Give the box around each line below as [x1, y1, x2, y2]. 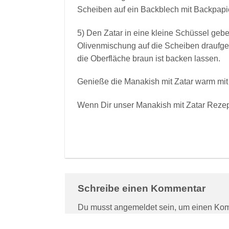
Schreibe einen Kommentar [78, 182, 208, 194]
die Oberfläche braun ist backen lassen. [77, 54, 220, 63]
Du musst [78, 203, 114, 212]
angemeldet [114, 203, 157, 212]
